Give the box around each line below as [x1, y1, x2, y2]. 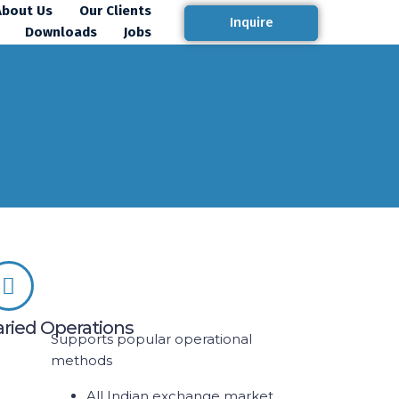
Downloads [25, 24, 98, 40]
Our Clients [79, 3, 152, 19]
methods [50, 352, 112, 369]
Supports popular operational [50, 330, 252, 347]
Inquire [229, 14, 273, 30]
